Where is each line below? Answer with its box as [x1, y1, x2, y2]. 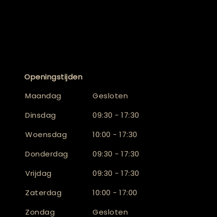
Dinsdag [25, 109, 56, 120]
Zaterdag [25, 187, 62, 198]
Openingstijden [24, 71, 82, 82]
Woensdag [25, 129, 67, 139]
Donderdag [25, 148, 68, 159]
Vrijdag [25, 168, 52, 178]
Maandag [25, 90, 62, 101]
